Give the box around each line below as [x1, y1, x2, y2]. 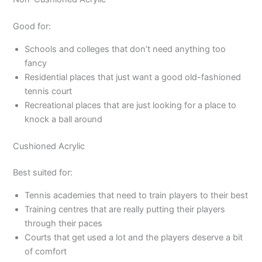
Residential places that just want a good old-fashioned [25, 71, 242, 82]
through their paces [25, 218, 103, 229]
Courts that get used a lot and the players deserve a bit [25, 232, 243, 243]
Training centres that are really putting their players [25, 204, 226, 215]
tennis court [25, 85, 73, 96]
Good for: [13, 21, 51, 32]
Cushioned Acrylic [13, 140, 85, 151]
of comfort [25, 246, 67, 257]
